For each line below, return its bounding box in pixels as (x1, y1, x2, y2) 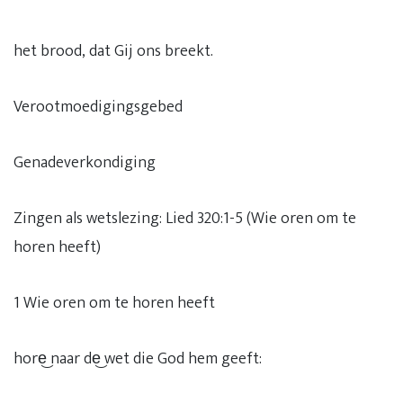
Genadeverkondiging (13, 149, 156, 176)
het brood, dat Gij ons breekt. (13, 38, 213, 65)
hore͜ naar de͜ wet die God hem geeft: (13, 345, 262, 372)
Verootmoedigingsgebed (13, 94, 183, 121)
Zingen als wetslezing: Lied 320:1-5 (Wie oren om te (13, 205, 356, 232)
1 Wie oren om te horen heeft (13, 290, 215, 317)
